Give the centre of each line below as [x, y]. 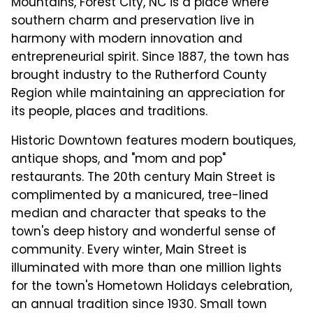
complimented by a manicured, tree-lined [140, 195]
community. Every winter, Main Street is [129, 249]
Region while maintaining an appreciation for [148, 93]
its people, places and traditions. [110, 111]
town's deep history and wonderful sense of [144, 231]
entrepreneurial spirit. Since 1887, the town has [151, 56]
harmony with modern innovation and [127, 38]
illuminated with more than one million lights [147, 267]
